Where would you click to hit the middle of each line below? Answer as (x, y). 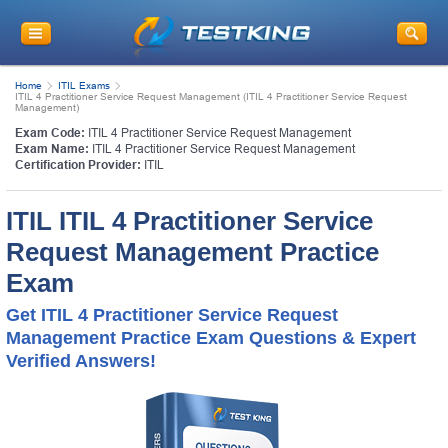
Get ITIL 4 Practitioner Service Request (172, 314)
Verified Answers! (81, 360)
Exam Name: (52, 148)
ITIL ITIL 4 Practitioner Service (189, 220)
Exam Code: (50, 132)
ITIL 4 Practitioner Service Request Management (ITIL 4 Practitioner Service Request (211, 96)
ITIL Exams (84, 85)
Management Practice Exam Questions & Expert (211, 337)
